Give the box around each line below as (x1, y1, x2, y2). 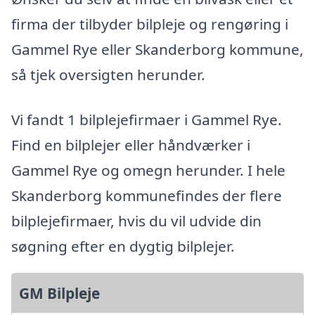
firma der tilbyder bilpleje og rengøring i (11, 14, 288, 34)
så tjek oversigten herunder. (11, 65, 205, 85)
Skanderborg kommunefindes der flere (11, 185, 282, 205)
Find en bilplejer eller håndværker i (11, 134, 250, 155)
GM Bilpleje (19, 283, 100, 303)
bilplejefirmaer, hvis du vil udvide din (11, 210, 262, 231)
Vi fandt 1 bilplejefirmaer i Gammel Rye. (11, 109, 282, 129)
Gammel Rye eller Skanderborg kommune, (11, 39, 304, 60)
